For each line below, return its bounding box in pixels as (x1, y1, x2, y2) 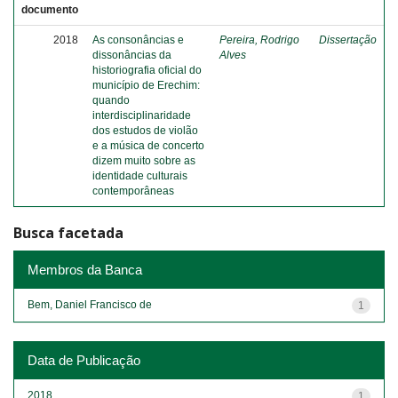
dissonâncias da (92, 49, 171, 61)
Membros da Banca (28, 261, 142, 277)
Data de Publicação (28, 352, 140, 368)
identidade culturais (92, 170, 187, 182)
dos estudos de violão (92, 124, 198, 137)
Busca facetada (13, 223, 123, 243)
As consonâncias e (92, 34, 184, 46)
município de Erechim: (92, 79, 200, 92)
